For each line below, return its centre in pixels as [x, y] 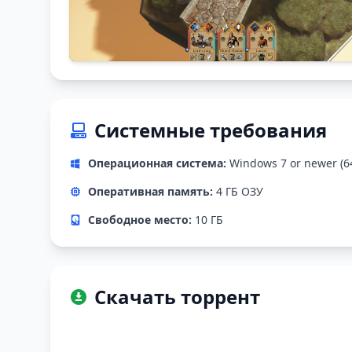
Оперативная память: [150, 192]
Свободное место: [140, 220]
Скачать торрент [177, 297]
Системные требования [211, 130]
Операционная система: [157, 163]
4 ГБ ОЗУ [238, 192]
